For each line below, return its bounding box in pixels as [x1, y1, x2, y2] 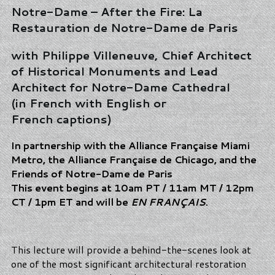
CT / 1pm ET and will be [11, 195, 131, 209]
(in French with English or [11, 95, 166, 111]
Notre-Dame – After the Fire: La [11, 3, 203, 20]
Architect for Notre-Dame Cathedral [11, 79, 230, 95]
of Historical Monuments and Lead [11, 63, 218, 79]
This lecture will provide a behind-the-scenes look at [11, 242, 251, 257]
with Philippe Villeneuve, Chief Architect [11, 47, 252, 63]
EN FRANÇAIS [131, 195, 206, 209]
